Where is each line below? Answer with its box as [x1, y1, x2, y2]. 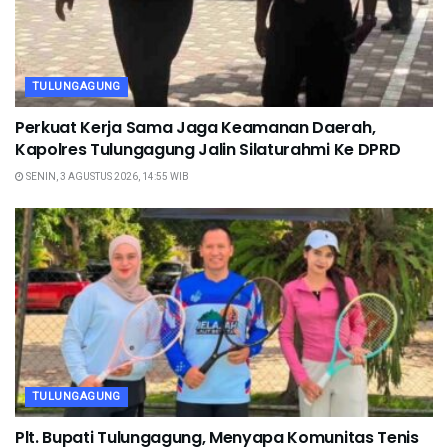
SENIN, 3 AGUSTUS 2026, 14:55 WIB [24, 170, 189, 182]
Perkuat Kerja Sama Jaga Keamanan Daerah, [15, 115, 376, 139]
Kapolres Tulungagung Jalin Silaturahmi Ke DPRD [15, 137, 401, 161]
